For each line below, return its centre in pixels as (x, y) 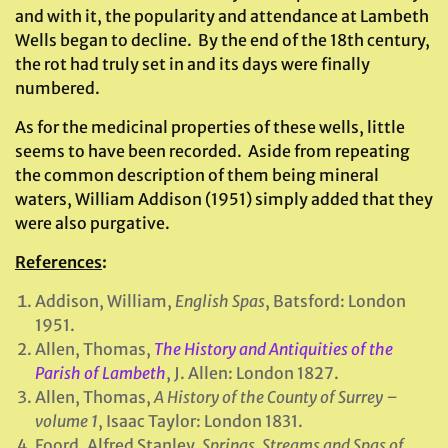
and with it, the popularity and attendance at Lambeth (222, 16)
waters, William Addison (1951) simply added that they (224, 199)
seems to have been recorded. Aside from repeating (212, 151)
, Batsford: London (335, 301)
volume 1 (66, 421)
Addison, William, (105, 301)
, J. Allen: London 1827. (252, 373)
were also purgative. (92, 223)
